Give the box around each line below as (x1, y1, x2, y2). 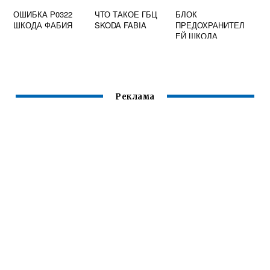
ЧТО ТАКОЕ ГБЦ (94, 8, 157, 20)
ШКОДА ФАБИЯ (13, 19, 73, 31)
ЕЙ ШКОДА (175, 30, 218, 42)
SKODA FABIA (94, 19, 146, 31)
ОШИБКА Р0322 (13, 8, 73, 20)
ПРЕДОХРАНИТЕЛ (175, 19, 245, 31)
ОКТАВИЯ (175, 41, 213, 53)
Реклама (115, 92, 155, 102)
